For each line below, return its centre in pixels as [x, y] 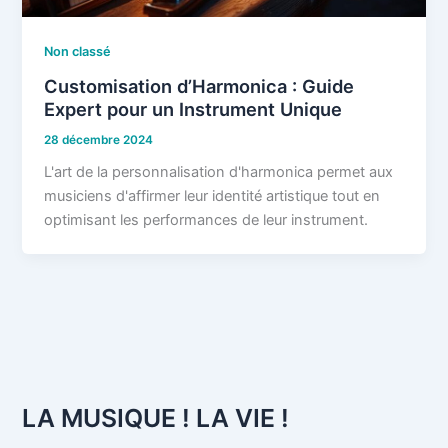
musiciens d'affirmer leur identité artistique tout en [212, 196]
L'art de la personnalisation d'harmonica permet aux [219, 172]
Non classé [78, 52]
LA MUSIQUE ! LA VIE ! [156, 418]
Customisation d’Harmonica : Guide [199, 85]
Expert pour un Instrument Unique [193, 108]
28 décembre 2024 [99, 139]
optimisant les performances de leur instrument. [206, 220]
